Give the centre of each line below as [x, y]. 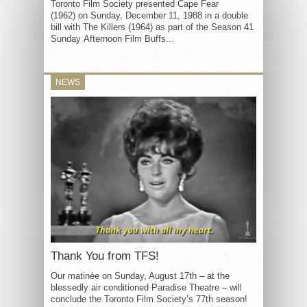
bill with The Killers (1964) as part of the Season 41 [152, 27]
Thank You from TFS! [105, 256]
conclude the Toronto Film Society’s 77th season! [149, 299]
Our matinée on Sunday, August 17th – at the [140, 275]
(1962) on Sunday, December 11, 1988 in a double [149, 15]
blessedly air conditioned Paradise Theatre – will [146, 287]
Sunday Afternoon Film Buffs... [112, 39]
